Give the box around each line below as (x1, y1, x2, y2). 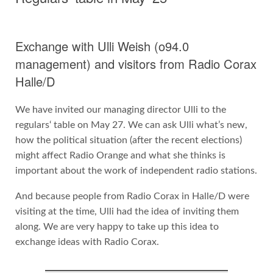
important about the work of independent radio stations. (15, 165, 257, 175)
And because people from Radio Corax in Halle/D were (15, 191, 249, 202)
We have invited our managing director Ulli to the (15, 104, 226, 115)
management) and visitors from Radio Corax (15, 54, 257, 73)
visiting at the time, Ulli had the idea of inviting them (15, 207, 239, 217)
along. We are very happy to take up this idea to (15, 222, 219, 232)
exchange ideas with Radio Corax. (15, 237, 159, 247)
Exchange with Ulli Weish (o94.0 (15, 37, 189, 55)
